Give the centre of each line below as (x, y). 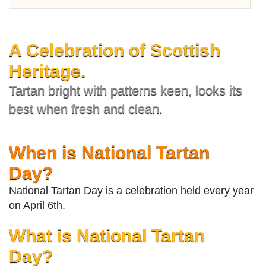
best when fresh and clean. (86, 109)
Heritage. (47, 71)
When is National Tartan (109, 152)
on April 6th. (37, 206)
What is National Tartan (107, 235)
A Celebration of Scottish (115, 50)
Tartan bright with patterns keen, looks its (126, 91)
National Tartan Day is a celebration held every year (131, 191)
